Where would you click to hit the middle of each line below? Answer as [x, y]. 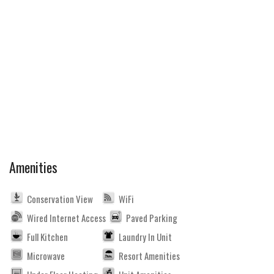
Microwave [46, 256]
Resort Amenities [149, 256]
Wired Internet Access [66, 218]
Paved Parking [152, 218]
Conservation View [60, 199]
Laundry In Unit [145, 237]
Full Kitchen [47, 237]
